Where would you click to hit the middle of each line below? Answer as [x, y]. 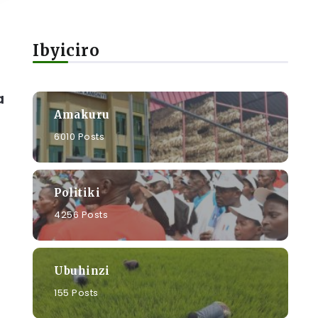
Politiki [77, 192]
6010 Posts [79, 136]
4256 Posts [81, 214]
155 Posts [76, 292]
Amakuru [82, 114]
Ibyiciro [66, 50]
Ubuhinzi [82, 270]
